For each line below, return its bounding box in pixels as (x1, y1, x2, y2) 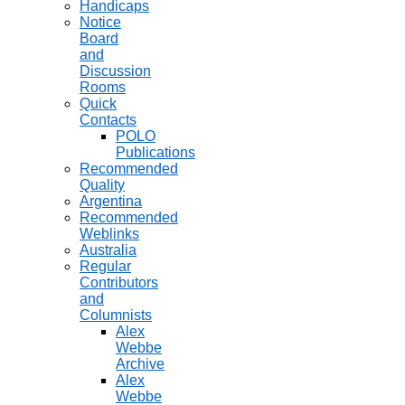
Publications (116, 145, 195, 161)
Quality (80, 177, 125, 193)
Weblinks (80, 226, 139, 242)
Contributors (80, 275, 158, 291)
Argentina (80, 193, 142, 210)
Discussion (80, 63, 151, 80)
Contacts (80, 112, 137, 128)
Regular (80, 259, 131, 275)
